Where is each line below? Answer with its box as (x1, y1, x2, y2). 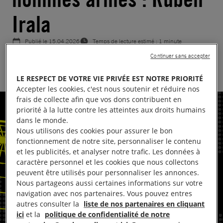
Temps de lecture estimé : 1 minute (93, 37, 182, 45)
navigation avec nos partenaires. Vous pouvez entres (16, 189, 193, 199)
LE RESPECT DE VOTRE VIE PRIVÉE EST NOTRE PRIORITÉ (16, 74, 204, 84)
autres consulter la (16, 199, 82, 209)
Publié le (25, 37, 49, 45)
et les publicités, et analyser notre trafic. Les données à (16, 147, 201, 157)
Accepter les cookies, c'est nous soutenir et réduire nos (16, 84, 200, 94)
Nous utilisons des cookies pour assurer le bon (16, 126, 173, 136)
